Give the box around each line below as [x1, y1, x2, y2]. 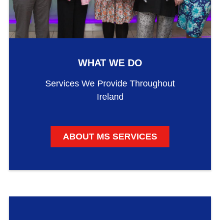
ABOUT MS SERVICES [63, 131, 157, 141]
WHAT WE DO [78, 57, 142, 69]
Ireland [96, 91, 124, 102]
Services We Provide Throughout [45, 78, 175, 88]
